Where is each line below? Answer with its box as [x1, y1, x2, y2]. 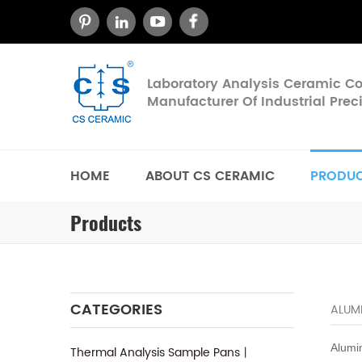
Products [70, 210, 141, 236]
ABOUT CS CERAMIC [145, 166, 275, 187]
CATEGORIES [70, 298, 162, 322]
